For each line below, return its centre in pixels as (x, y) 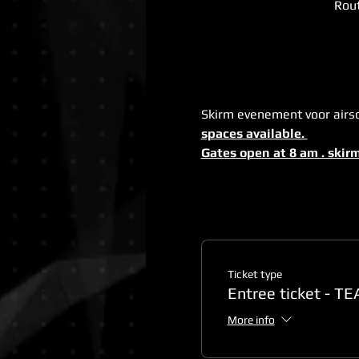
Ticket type (254, 274)
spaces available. (254, 133)
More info (251, 320)
